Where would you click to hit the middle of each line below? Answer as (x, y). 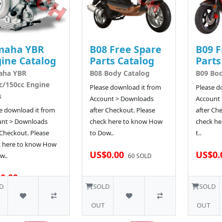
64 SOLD (34, 178)
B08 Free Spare (125, 49)
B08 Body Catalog (119, 73)
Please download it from (125, 87)
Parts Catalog (122, 60)
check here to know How (126, 121)
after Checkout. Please (122, 110)
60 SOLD (139, 156)
